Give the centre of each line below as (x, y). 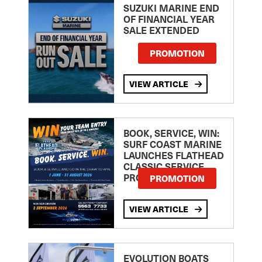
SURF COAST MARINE (172, 144)
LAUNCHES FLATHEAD (173, 155)
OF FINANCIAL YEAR (169, 19)
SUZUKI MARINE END (171, 8)
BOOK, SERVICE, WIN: (171, 133)
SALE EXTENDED (161, 30)
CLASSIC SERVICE (163, 166)
